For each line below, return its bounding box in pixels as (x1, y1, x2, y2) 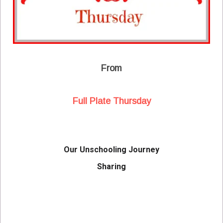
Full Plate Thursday (72, 96, 151, 106)
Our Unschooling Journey (64, 145, 159, 154)
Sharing (97, 162, 126, 171)
